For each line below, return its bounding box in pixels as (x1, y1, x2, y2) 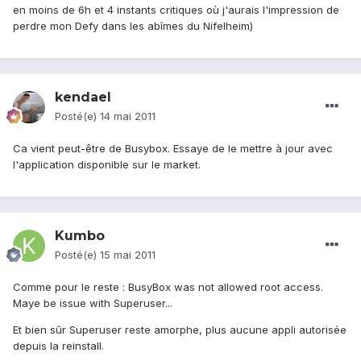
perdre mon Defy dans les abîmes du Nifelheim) (13, 19, 253, 33)
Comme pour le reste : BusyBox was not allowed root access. (13, 280, 323, 294)
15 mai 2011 (100, 248, 156, 262)
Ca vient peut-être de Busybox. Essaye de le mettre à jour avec (13, 142, 333, 156)
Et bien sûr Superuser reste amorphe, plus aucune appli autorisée (13, 323, 346, 337)
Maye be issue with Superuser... (13, 297, 172, 310)
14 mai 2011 (100, 110, 156, 123)
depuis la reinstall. (13, 339, 104, 353)
